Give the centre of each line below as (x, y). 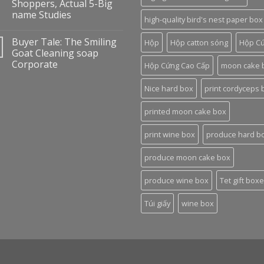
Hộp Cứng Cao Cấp (177, 65)
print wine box (170, 134)
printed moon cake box (185, 111)
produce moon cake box (187, 157)
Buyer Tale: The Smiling (64, 42)
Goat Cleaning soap (55, 53)
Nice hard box (169, 88)
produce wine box (176, 180)
